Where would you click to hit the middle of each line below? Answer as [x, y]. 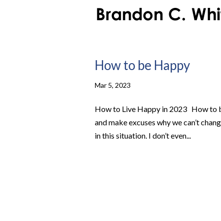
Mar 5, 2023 [113, 85]
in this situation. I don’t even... [143, 136]
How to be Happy [142, 65]
